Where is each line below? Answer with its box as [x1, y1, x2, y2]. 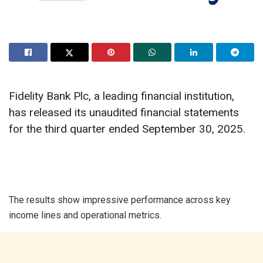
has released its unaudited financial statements [9, 106, 239, 120]
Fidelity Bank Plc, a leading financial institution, [9, 89, 234, 103]
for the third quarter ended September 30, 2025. [9, 122, 245, 136]
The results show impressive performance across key [9, 194, 231, 205]
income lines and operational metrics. [9, 209, 161, 221]
